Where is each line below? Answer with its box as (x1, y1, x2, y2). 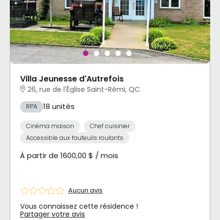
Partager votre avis (20, 209, 85, 219)
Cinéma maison (26, 121, 74, 130)
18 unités (43, 101, 75, 112)
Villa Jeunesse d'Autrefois (20, 73, 124, 85)
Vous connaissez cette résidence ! (20, 201, 138, 211)
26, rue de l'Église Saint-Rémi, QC (27, 84, 140, 94)
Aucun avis (68, 186, 103, 195)
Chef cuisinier (89, 121, 130, 130)
